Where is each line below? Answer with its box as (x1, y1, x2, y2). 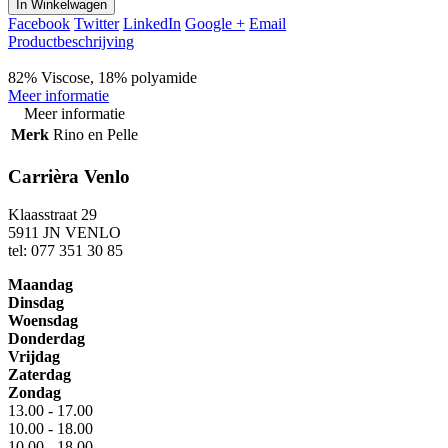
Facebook (8, 15, 70, 33)
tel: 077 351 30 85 (8, 242, 123, 260)
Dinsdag (8, 294, 64, 312)
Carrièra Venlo (8, 165, 130, 187)
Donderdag (8, 330, 85, 348)
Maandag (8, 276, 73, 294)
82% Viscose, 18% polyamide (8, 69, 197, 87)
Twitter (74, 15, 119, 33)
